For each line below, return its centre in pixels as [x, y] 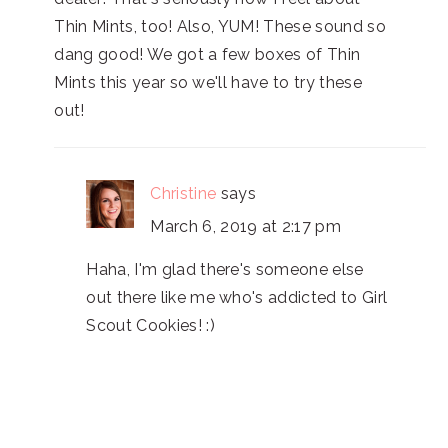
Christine [183, 194]
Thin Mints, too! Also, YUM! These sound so [220, 27]
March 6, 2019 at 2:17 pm [246, 227]
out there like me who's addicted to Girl [237, 298]
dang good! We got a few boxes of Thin [207, 55]
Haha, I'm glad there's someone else [225, 270]
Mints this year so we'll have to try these [208, 83]
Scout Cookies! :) [150, 326]
